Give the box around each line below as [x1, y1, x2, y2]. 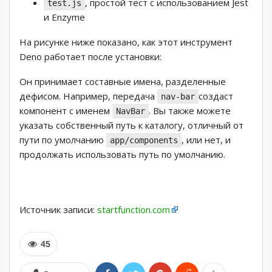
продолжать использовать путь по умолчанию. [19, 148, 225, 161]
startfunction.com [97, 203, 170, 216]
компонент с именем [19, 104, 112, 117]
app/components [110, 135, 178, 146]
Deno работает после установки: [19, 50, 161, 63]
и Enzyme [44, 11, 85, 24]
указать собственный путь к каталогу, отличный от [19, 119, 243, 132]
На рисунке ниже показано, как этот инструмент [19, 36, 233, 49]
